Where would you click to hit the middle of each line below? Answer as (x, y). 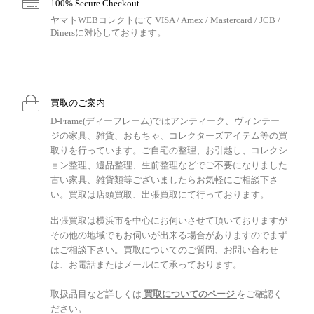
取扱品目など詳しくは (96, 294)
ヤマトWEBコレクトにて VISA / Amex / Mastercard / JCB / (165, 20)
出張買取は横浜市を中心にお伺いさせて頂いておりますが (169, 220)
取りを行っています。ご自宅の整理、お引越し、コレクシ (169, 150)
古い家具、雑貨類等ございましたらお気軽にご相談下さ (164, 179)
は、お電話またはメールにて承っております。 (146, 264)
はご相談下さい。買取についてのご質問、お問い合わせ (164, 250)
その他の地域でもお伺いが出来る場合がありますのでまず (169, 235)
